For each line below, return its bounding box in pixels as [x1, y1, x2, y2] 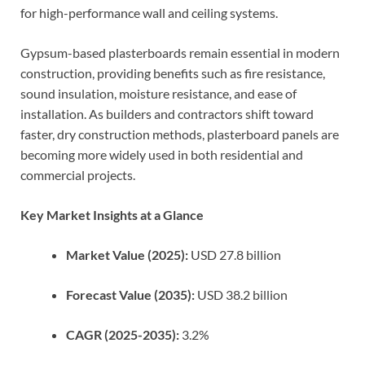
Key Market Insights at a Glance [20, 206, 204, 222]
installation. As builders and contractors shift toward [20, 105, 314, 121]
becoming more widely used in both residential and [20, 146, 303, 162]
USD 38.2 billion [195, 286, 288, 302]
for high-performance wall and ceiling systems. [20, 4, 278, 20]
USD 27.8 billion [188, 246, 281, 262]
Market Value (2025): [66, 246, 188, 262]
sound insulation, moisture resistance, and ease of [20, 85, 297, 101]
